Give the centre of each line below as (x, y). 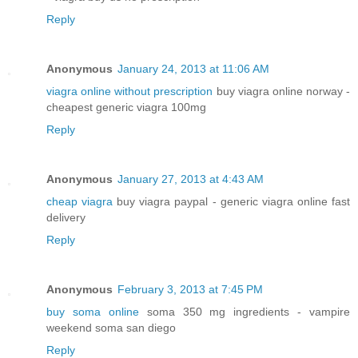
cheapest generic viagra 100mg (126, 107)
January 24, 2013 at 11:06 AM (193, 69)
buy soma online (93, 312)
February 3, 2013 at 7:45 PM (190, 290)
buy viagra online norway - (281, 91)
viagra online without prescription (130, 91)
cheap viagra (80, 202)
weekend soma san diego (111, 328)
